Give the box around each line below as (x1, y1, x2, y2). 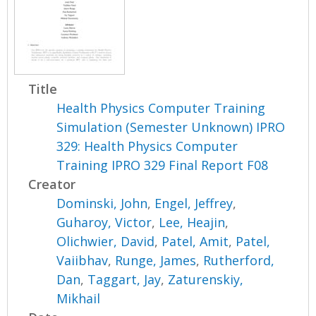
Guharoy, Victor (56, 214, 152, 231)
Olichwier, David (56, 233, 155, 250)
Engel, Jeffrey (154, 195, 233, 212)
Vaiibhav (56, 252, 109, 269)
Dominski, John (56, 195, 148, 212)
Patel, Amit (162, 233, 229, 250)
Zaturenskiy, (168, 271, 244, 288)
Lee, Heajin (159, 214, 226, 231)
